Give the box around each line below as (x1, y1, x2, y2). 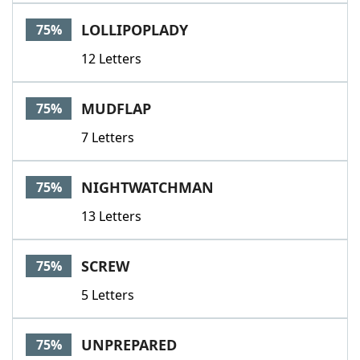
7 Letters (81, 129, 134, 146)
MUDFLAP (81, 99, 151, 118)
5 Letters (81, 286, 134, 304)
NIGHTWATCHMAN (81, 178, 214, 197)
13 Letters (81, 207, 141, 225)
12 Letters (81, 50, 141, 67)
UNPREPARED (81, 335, 177, 354)
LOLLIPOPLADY (81, 20, 188, 39)
